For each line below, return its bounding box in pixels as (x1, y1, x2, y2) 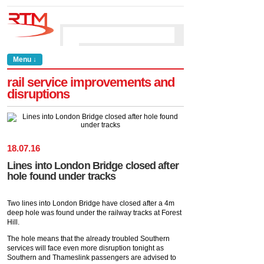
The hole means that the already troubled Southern (7, 235, 170, 243)
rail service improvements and (7, 75, 174, 90)
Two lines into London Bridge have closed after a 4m (7, 199, 174, 207)
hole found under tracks (7, 170, 116, 182)
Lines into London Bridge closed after (7, 160, 179, 171)
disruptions (7, 87, 70, 101)
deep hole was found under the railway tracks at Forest (7, 209, 181, 217)
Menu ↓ (13, 55, 37, 64)
